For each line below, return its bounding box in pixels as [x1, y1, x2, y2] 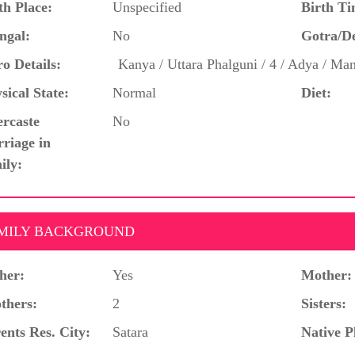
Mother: [301, 266, 352, 283]
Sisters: [301, 295, 346, 311]
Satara [113, 323, 149, 340]
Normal [113, 84, 157, 101]
